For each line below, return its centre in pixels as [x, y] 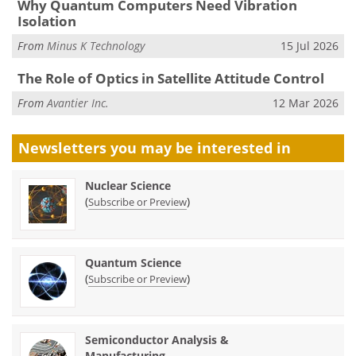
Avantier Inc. [78, 103]
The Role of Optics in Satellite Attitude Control [170, 78]
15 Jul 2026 [310, 46]
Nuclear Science [128, 186]
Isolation [46, 21]
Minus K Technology [96, 46]
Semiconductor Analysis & [157, 340]
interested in [244, 148]
